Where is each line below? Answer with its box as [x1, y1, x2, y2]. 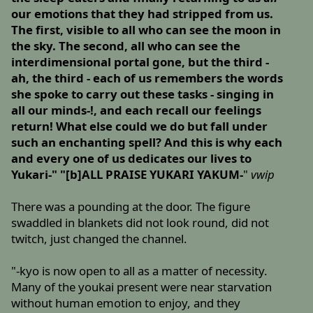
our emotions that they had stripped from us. [11, 6, 274, 22]
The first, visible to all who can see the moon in [11, 22, 282, 38]
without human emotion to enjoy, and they [11, 295, 241, 312]
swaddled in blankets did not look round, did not [11, 214, 270, 231]
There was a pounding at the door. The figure [11, 198, 251, 215]
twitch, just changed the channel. [11, 231, 188, 247]
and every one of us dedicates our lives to [11, 150, 252, 167]
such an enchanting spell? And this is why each [11, 134, 283, 151]
